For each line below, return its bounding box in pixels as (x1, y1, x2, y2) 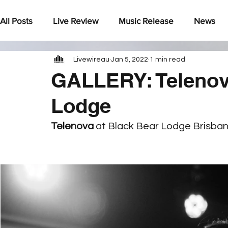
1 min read (150, 55, 185, 63)
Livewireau (73, 55, 109, 63)
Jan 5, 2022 (111, 55, 148, 63)
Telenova (51, 121, 96, 131)
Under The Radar (20, 56, 85, 66)
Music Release (119, 15, 174, 25)
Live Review (53, 15, 98, 25)
